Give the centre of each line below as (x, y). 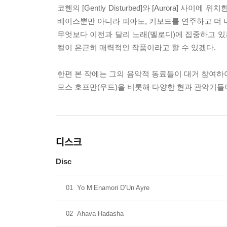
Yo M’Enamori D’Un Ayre (113, 188)
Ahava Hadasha (100, 214)
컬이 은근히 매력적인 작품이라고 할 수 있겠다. (137, 47)
